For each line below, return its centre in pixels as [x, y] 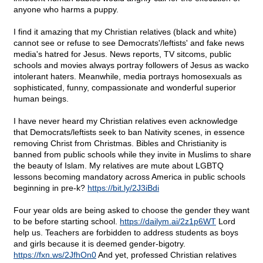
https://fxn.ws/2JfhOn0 [55, 255]
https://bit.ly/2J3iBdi [123, 188]
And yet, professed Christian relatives [166, 255]
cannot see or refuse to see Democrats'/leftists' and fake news [129, 43]
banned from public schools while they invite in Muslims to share [132, 155]
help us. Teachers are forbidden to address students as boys [126, 233]
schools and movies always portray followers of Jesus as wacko [131, 65]
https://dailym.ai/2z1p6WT [168, 222]
